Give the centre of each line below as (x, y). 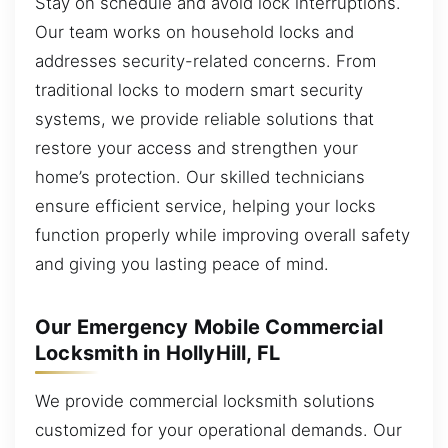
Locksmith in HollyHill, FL (158, 353)
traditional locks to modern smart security (199, 89)
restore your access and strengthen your (196, 147)
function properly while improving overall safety (222, 234)
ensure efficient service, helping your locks (205, 205)
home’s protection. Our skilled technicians (200, 176)
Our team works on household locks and (194, 31)
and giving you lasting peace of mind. (182, 263)
